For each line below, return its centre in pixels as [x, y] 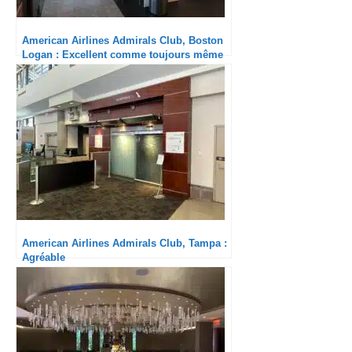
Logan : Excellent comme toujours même [123, 55]
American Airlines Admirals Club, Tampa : [125, 244]
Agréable [44, 258]
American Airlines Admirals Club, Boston [123, 41]
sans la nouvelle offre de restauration [112, 69]
